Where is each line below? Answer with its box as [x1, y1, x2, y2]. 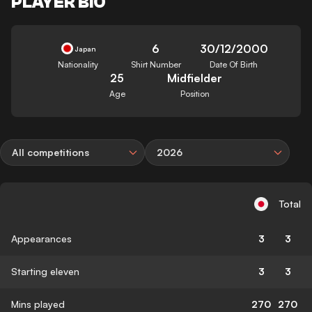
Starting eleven [11, 265, 79, 277]
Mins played [11, 297, 65, 310]
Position [180, 88, 210, 99]
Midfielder [167, 70, 223, 85]
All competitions [12, 146, 89, 158]
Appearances [11, 232, 72, 244]
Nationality [58, 58, 99, 70]
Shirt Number [130, 58, 181, 70]
